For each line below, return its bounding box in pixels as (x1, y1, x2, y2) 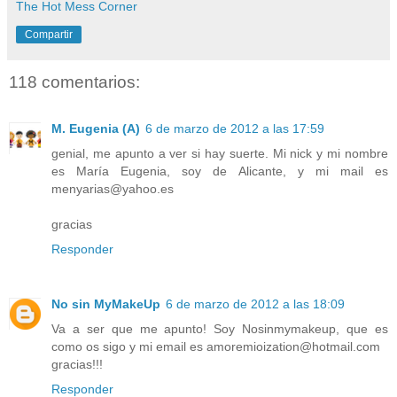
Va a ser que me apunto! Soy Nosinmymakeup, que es (51, 321, 388, 336)
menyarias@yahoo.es (51, 181, 174, 196)
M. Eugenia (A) (51, 121, 140, 136)
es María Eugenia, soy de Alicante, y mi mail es (51, 163, 388, 178)
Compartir (25, 28, 73, 42)
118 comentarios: (9, 73, 140, 92)
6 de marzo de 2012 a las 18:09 (166, 296, 345, 311)
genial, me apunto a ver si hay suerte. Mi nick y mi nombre (51, 145, 388, 160)
